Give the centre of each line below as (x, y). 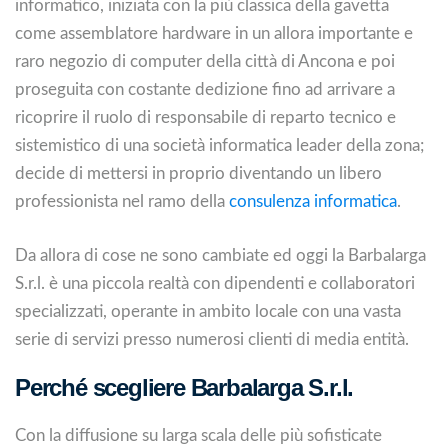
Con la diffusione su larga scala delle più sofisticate (198, 435)
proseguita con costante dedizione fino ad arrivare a (205, 89)
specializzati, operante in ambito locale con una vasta (208, 311)
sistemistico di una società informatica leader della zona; (219, 145)
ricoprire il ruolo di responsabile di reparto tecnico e (205, 117)
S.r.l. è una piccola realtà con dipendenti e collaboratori (215, 283)
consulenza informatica (313, 201)
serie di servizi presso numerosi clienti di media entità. (212, 339)
